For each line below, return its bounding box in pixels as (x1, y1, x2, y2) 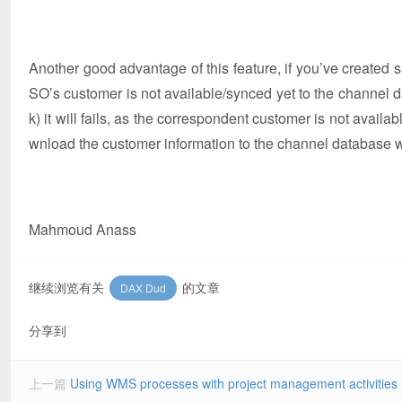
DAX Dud (120, 279, 166, 295)
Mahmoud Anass (29, 218, 136, 240)
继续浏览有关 (29, 277, 108, 296)
